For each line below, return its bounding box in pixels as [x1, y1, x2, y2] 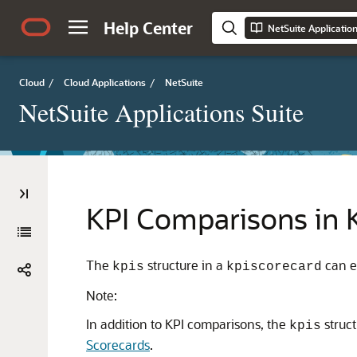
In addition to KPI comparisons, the [86, 316, 289, 332]
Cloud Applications [64, 76, 146, 88]
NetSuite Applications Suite [19, 95, 304, 129]
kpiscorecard [226, 260, 322, 274]
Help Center [104, 18, 193, 38]
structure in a [144, 257, 226, 273]
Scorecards [86, 336, 150, 353]
